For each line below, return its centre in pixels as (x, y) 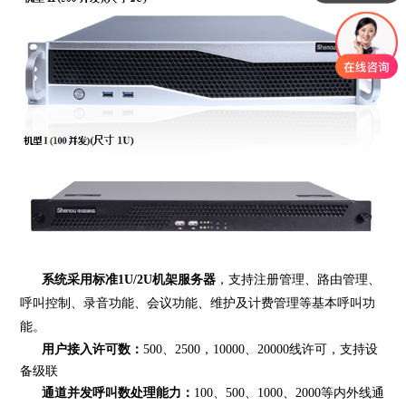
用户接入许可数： (93, 349)
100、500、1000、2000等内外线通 (290, 392)
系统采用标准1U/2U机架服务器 (129, 279)
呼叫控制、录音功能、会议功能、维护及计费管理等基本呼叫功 (198, 303)
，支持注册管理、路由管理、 (299, 279)
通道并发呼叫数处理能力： (118, 392)
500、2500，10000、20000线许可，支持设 (261, 349)
